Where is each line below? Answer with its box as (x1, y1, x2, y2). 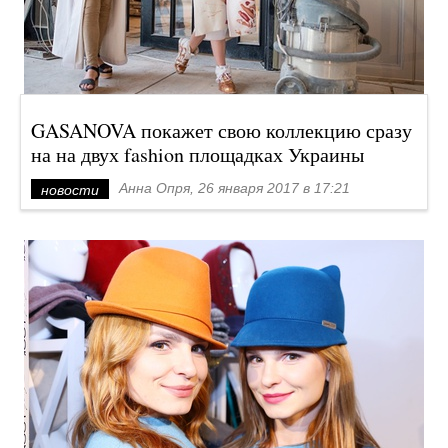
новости (41, 182, 99, 198)
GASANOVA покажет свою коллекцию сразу (31, 117, 412, 144)
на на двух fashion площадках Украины (31, 141, 364, 168)
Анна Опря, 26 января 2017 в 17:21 (119, 180, 350, 196)
